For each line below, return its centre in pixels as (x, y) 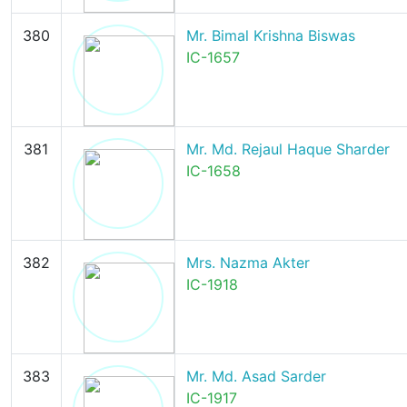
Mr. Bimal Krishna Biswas (270, 35)
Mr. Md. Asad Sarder (256, 376)
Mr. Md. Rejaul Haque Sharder (288, 149)
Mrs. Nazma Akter (248, 263)
